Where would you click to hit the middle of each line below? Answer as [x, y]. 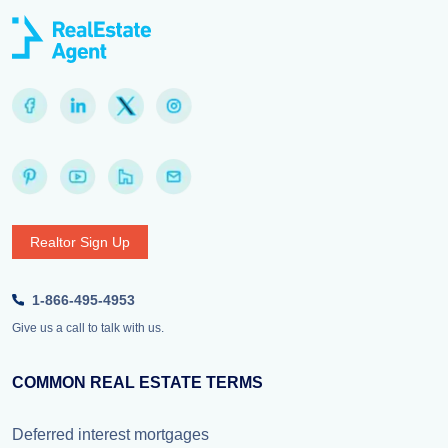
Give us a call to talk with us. [88, 328]
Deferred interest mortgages [110, 434]
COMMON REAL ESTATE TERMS [137, 382]
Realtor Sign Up [80, 242]
